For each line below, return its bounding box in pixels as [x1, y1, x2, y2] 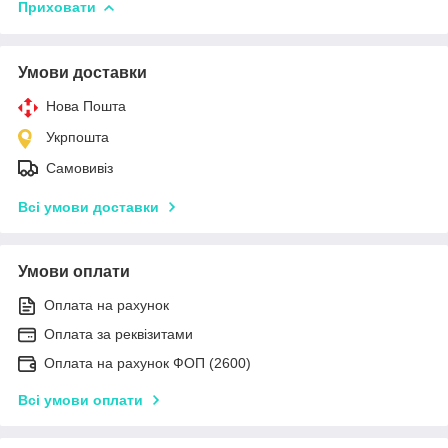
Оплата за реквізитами [44, 325, 193, 342]
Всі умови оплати [18, 391, 143, 408]
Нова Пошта [46, 97, 126, 114]
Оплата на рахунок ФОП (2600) [44, 354, 251, 371]
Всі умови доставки [18, 198, 159, 215]
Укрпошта [46, 128, 109, 145]
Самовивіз [46, 159, 113, 176]
